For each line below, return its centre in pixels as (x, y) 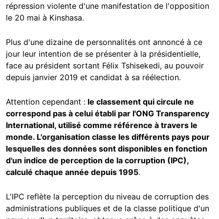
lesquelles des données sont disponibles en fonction (107, 149)
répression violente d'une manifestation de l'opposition (108, 6)
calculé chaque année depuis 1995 (72, 172)
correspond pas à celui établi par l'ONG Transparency (108, 114)
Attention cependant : (46, 102)
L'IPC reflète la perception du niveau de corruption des (107, 197)
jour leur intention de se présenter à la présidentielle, (103, 54)
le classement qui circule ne (140, 102)
